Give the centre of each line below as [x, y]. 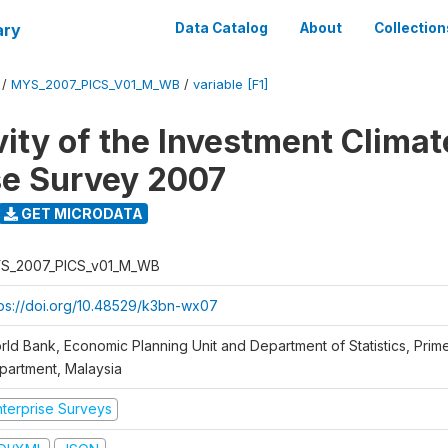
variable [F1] [230, 84]
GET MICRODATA [80, 213]
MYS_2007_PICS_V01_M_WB [95, 84]
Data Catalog [221, 28]
